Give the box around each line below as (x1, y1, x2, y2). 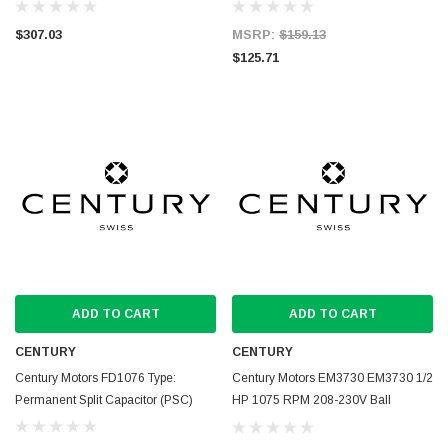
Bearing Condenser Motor (232, 415, 373, 429)
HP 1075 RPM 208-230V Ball (232, 393, 391, 407)
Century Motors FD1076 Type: (15, 371, 176, 385)
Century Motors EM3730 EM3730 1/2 (232, 371, 433, 385)
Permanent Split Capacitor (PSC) (15, 393, 193, 407)
